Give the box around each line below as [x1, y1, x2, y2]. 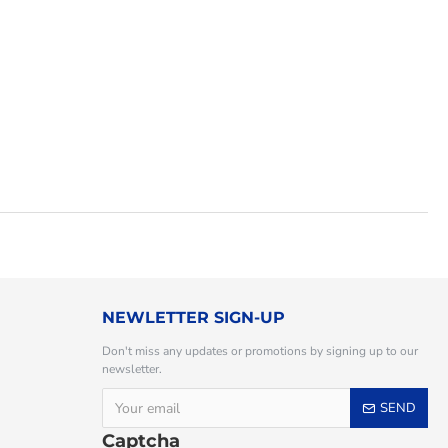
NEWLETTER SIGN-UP [102, 308, 285, 328]
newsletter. [102, 361, 162, 378]
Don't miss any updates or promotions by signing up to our [102, 343, 418, 360]
